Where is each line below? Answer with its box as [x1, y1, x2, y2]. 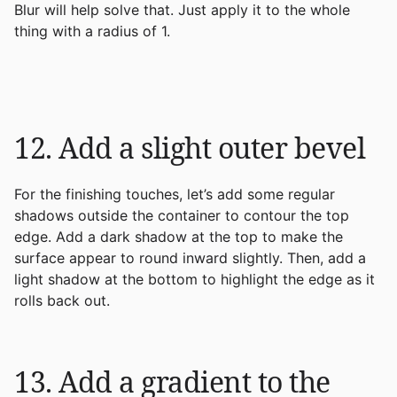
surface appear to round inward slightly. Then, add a [14, 248, 366, 267]
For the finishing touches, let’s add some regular [14, 184, 335, 203]
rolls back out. [14, 291, 110, 309]
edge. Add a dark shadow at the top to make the [14, 227, 343, 245]
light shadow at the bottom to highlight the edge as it [14, 269, 375, 288]
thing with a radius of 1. [14, 21, 170, 40]
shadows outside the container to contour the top [14, 206, 349, 224]
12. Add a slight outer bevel [14, 128, 365, 167]
